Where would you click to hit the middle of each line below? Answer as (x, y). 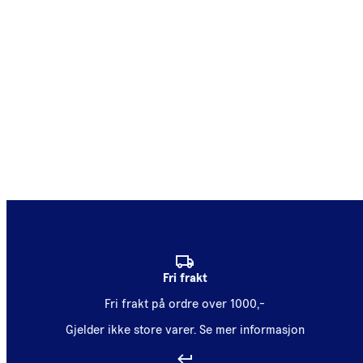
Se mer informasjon (252, 330)
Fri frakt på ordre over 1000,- (185, 304)
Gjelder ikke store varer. (130, 330)
